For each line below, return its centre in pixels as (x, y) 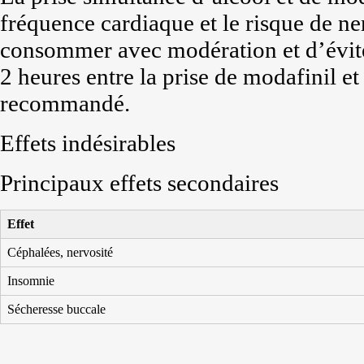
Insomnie (31, 281)
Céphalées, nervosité (60, 252)
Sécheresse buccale (56, 309)
